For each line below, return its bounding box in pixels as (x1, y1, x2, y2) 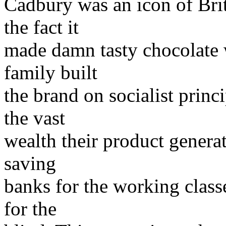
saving (4, 152, 56, 175)
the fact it (4, 16, 79, 38)
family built (4, 62, 97, 84)
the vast (4, 107, 65, 129)
